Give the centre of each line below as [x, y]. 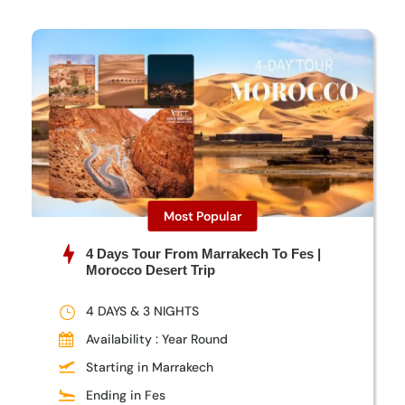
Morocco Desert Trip [151, 270]
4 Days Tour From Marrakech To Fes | [203, 254]
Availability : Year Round [157, 339]
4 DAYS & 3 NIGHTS [142, 311]
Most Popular [202, 217]
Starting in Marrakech [150, 367]
